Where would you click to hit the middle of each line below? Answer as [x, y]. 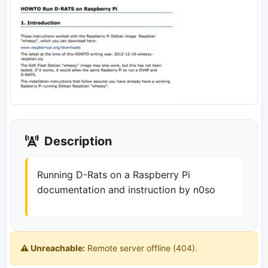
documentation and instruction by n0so [126, 190]
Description [77, 141]
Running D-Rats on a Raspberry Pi [114, 175]
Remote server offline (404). [141, 248]
